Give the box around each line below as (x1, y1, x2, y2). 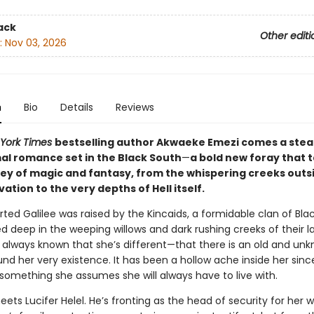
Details (60, 100, 93, 114)
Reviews (115, 100, 154, 114)
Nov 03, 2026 (4, 36, 67, 50)
